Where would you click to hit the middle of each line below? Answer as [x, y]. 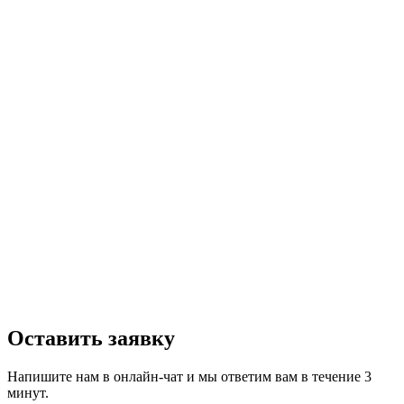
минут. [28, 392]
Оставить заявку [91, 338]
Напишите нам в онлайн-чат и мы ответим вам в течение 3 [189, 376]
